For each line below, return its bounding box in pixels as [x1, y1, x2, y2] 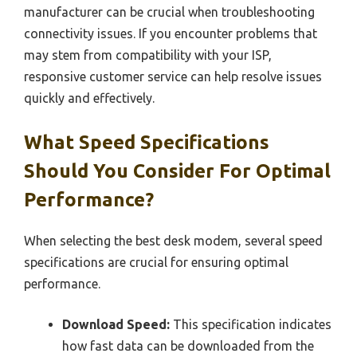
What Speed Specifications [24, 131, 269, 153]
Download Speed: [62, 316, 170, 331]
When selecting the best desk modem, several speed [24, 233, 323, 248]
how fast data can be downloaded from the [62, 338, 314, 353]
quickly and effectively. [24, 90, 155, 105]
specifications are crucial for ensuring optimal [24, 254, 288, 269]
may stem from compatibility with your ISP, [24, 47, 272, 62]
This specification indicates [170, 316, 331, 331]
